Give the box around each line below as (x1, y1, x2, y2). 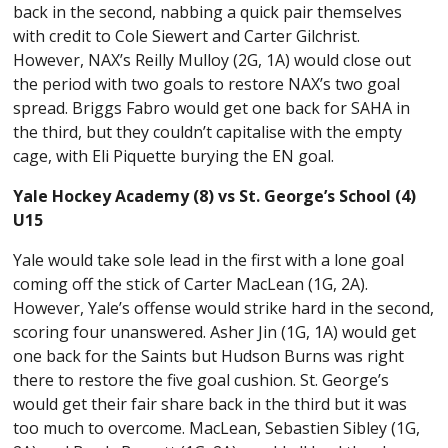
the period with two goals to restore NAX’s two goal (13, 72, 401, 95)
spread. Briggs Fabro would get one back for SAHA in (13, 96, 411, 119)
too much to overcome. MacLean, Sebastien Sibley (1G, (13, 416, 421, 439)
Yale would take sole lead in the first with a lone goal (13, 248, 405, 271)
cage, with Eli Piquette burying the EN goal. (13, 144, 339, 167)
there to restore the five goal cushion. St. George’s (13, 368, 390, 391)
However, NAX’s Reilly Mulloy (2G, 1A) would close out (13, 48, 412, 71)
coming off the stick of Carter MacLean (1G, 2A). (13, 272, 369, 295)
